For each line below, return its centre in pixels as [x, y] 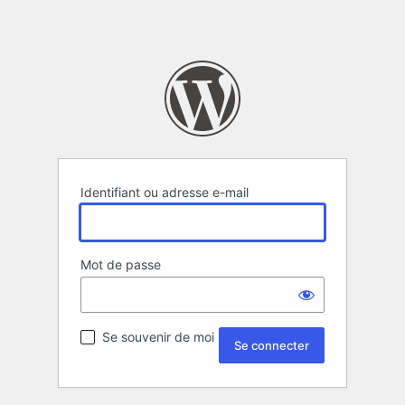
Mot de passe [121, 265]
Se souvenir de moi [158, 337]
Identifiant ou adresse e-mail [165, 193]
